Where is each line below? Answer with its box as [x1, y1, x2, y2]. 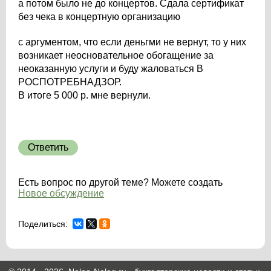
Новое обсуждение [18, 188, 104, 198]
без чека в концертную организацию [18, 11, 180, 22]
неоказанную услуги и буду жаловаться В [18, 64, 203, 74]
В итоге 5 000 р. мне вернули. [18, 90, 151, 100]
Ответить [28, 142, 68, 152]
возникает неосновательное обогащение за [18, 50, 214, 60]
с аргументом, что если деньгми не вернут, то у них [18, 37, 246, 47]
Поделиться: [18, 219, 68, 229]
